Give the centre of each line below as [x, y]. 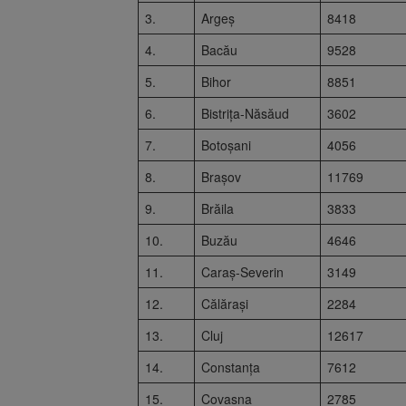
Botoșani [226, 145]
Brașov [221, 176]
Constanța [231, 367]
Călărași [225, 303]
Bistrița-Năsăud [245, 113]
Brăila [217, 208]
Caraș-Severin [242, 271]
